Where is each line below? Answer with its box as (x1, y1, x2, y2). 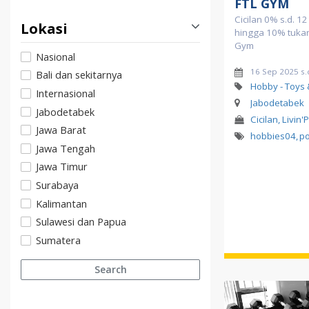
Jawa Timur (36, 159, 88, 174)
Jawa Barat (36, 123, 86, 137)
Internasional (36, 86, 95, 101)
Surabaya (36, 178, 79, 192)
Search (94, 263, 127, 277)
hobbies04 (250, 130, 296, 143)
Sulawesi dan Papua (36, 215, 126, 229)
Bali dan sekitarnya (36, 68, 122, 82)
